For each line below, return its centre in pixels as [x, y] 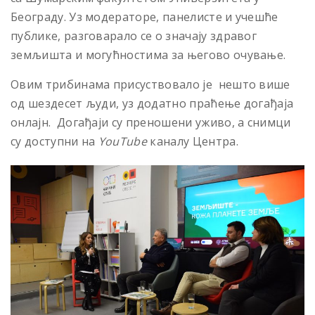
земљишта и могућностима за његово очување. [148, 54]
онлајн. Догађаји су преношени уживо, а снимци [151, 122]
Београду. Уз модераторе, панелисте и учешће [144, 17]
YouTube [123, 141]
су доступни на [54, 141]
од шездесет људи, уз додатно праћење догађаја [152, 103]
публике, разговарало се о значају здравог [134, 36]
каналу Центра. [193, 141]
